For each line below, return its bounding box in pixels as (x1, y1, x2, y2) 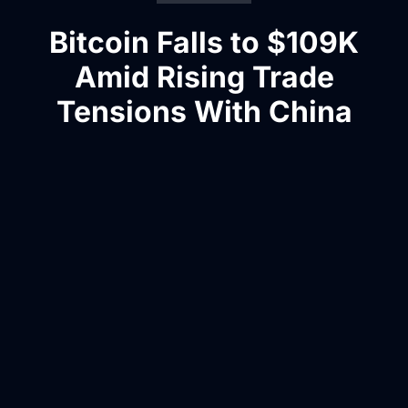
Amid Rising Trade (74, 59, 334, 96)
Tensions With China (56, 94, 352, 130)
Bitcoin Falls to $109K (49, 25, 359, 61)
